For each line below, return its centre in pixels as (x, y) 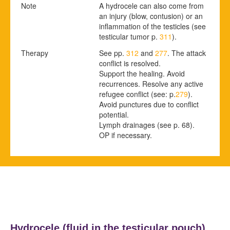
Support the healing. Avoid (142, 73)
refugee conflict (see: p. (137, 94)
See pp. (113, 53)
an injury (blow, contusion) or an (151, 16)
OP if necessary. (126, 135)
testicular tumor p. (129, 36)
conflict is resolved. (130, 63)
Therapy (35, 53)
